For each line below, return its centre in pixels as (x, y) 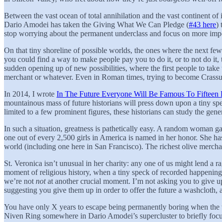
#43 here (202, 24)
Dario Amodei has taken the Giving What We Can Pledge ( (96, 24)
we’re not (20, 181)
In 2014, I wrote (30, 94)
